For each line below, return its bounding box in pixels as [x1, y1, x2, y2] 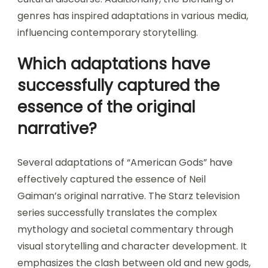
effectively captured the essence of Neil [17, 172, 206, 187]
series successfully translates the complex [17, 206, 217, 220]
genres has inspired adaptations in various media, [17, 9, 248, 23]
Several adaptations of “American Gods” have [17, 156, 233, 170]
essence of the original [17, 96, 195, 118]
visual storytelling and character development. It [17, 239, 247, 254]
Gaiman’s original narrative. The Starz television [17, 189, 240, 203]
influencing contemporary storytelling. [17, 26, 198, 40]
